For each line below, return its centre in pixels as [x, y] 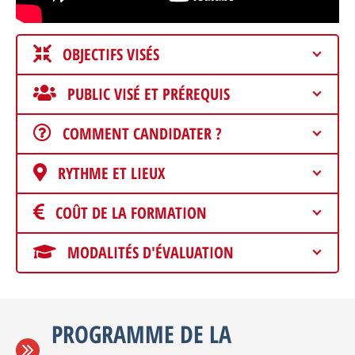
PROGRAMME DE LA [141, 334]
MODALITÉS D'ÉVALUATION [151, 252]
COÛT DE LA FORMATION [131, 213]
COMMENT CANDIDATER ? [142, 134]
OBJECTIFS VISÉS [111, 54]
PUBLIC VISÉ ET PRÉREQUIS [149, 94]
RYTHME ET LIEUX [111, 173]
